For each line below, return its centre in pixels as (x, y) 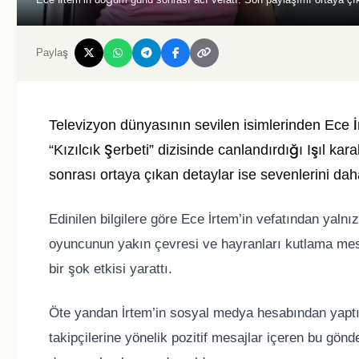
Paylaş (52, 53)
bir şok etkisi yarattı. (111, 269)
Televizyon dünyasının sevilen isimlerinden (187, 125)
